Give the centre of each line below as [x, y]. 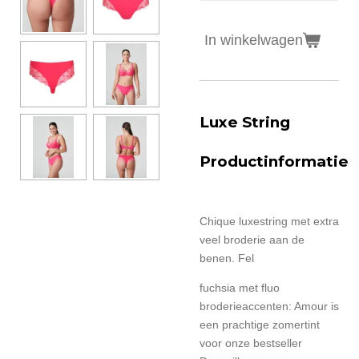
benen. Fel [227, 258]
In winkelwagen [254, 40]
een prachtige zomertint [260, 325]
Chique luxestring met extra [269, 222]
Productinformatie [274, 162]
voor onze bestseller [251, 343]
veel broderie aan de [252, 240]
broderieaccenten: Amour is [269, 307]
